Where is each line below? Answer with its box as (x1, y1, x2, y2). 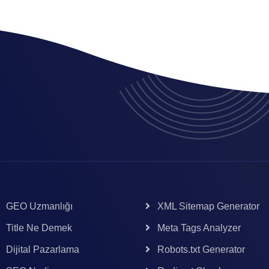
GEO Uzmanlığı (5, 201, 73, 211)
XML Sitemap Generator (157, 201, 259, 211)
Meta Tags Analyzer (157, 223, 241, 233)
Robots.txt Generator (157, 244, 245, 255)
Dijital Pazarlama (5, 244, 79, 255)
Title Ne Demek (5, 223, 72, 233)
